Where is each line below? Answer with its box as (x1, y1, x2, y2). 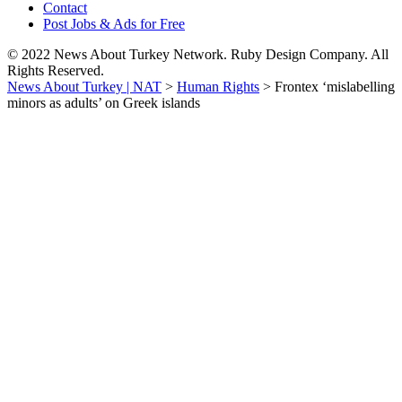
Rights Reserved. (7, 63, 104, 78)
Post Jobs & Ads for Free (43, 16, 185, 31)
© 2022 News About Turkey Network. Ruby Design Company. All (7, 47, 389, 62)
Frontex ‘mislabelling (275, 79, 395, 94)
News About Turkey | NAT (7, 79, 162, 94)
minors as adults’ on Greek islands (7, 95, 200, 110)
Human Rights (177, 79, 259, 94)
